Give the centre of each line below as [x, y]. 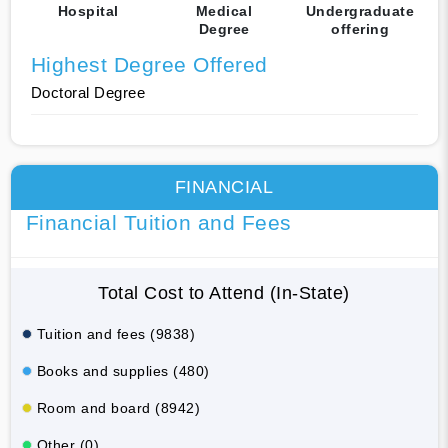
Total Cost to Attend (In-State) [224, 292]
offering [360, 28]
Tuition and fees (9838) [115, 333]
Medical [224, 10]
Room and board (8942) [118, 407]
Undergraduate [360, 10]
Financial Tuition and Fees [158, 222]
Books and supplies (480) [123, 370]
